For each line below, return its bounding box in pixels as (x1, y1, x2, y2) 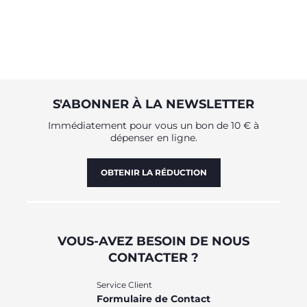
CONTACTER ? (108, 250, 199, 265)
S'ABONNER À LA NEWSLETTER (53, 97, 254, 112)
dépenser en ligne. (110, 132, 197, 144)
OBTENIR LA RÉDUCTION (100, 167, 207, 177)
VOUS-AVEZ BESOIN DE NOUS (58, 234, 249, 249)
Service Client (96, 280, 152, 290)
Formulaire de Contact (96, 293, 210, 305)
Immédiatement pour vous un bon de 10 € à (48, 119, 259, 132)
